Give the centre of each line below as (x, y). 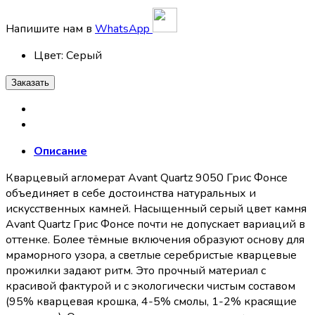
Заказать (30, 82)
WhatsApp (124, 28)
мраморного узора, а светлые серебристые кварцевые (151, 255)
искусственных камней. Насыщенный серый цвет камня (156, 208)
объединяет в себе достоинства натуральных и (131, 193)
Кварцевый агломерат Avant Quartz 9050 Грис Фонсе (147, 178)
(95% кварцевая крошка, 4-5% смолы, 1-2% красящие (151, 301)
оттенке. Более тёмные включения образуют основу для (155, 239)
